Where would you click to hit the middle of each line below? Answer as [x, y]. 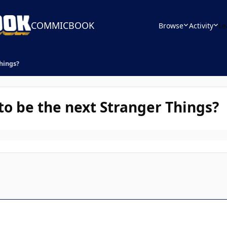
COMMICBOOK [63, 25]
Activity [201, 25]
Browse [171, 25]
